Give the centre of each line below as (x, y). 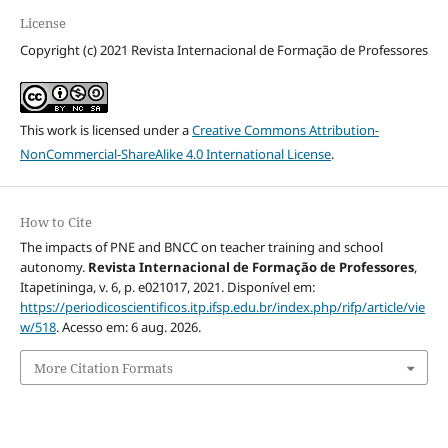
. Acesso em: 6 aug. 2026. (128, 327)
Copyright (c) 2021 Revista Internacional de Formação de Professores (223, 50)
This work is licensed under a (105, 130)
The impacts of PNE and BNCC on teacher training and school (201, 247)
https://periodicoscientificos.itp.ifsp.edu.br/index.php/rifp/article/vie (222, 307)
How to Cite (55, 222)
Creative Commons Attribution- (285, 130)
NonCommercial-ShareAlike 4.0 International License (175, 154)
